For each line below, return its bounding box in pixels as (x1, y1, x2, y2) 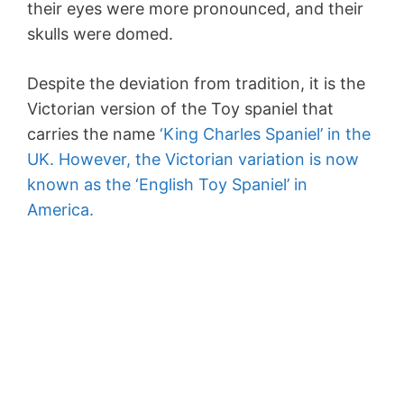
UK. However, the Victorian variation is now (27, 150, 359, 170)
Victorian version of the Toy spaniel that (27, 99, 334, 119)
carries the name (27, 124, 155, 144)
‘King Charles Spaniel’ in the (155, 124, 371, 144)
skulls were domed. (27, 24, 173, 44)
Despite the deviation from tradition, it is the (27, 74, 365, 94)
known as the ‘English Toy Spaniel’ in (27, 175, 308, 195)
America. (27, 200, 94, 220)
